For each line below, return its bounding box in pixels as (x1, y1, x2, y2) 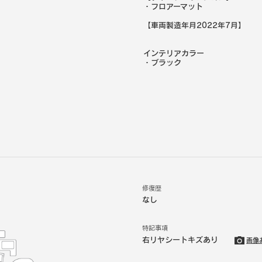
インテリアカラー (143, 48, 204, 58)
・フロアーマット (143, 1, 203, 12)
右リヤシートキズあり (142, 235, 218, 244)
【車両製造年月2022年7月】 (143, 20, 246, 30)
